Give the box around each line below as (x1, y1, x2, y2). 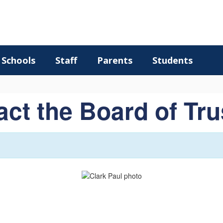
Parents (97, 54, 132, 66)
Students (152, 54, 193, 66)
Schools (1, 54, 35, 66)
